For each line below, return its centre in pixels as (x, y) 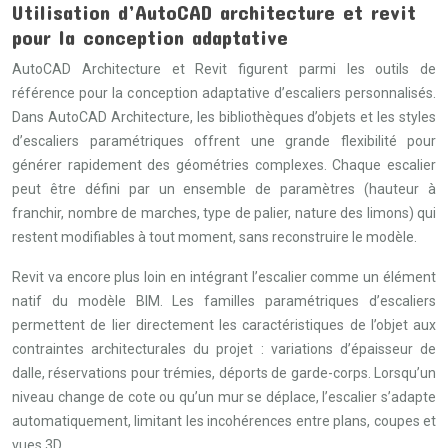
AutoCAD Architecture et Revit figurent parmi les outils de (224, 69)
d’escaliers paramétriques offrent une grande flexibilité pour (224, 141)
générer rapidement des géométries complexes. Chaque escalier (224, 165)
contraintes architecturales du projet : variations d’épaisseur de (224, 349)
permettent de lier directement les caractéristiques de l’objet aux (224, 325)
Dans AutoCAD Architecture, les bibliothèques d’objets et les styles (224, 117)
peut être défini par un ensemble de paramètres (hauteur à (224, 189)
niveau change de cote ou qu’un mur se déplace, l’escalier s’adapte (224, 397)
